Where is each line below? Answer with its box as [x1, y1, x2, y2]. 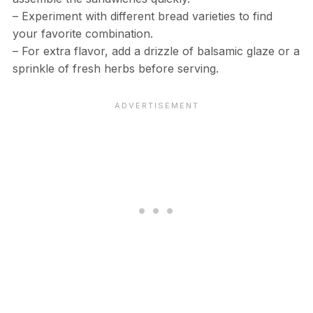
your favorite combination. [12, 27, 153, 41]
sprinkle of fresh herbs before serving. [12, 61, 219, 76]
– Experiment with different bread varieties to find [12, 9, 272, 24]
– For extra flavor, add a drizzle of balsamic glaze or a [12, 44, 300, 59]
